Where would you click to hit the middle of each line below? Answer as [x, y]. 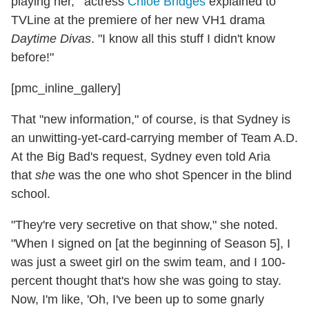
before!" [32, 58]
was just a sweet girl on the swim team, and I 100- [148, 262]
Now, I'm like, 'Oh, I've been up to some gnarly [138, 300]
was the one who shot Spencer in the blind [175, 176]
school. [31, 194]
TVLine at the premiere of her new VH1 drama [138, 20]
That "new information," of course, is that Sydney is [151, 120]
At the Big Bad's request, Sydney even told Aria [141, 157]
